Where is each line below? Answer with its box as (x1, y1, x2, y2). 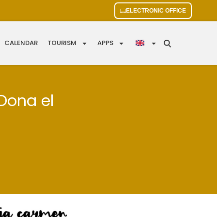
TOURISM (47, 38, 77, 48)
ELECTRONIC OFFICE (126, 7, 186, 14)
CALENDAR (4, 38, 38, 48)
